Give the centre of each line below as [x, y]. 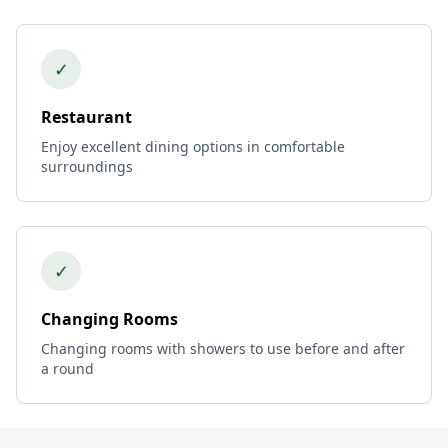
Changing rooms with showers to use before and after [223, 348]
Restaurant [86, 117]
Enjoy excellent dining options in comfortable [193, 146]
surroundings [87, 166]
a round [67, 368]
